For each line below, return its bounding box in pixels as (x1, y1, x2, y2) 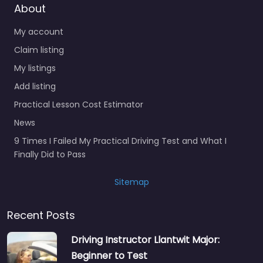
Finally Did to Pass (14, 148, 86, 160)
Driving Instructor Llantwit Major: (71, 232, 220, 247)
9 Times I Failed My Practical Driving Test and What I (14, 134, 227, 147)
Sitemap (114, 176, 149, 188)
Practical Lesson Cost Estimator (14, 98, 143, 110)
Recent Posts (7, 207, 75, 222)
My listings (14, 62, 56, 74)
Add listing (14, 80, 56, 92)
